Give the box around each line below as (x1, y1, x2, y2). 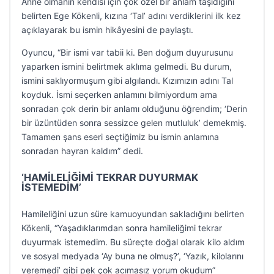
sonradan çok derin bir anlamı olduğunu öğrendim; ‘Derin (21, 103, 247, 114)
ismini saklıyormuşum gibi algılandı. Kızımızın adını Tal (21, 75, 233, 86)
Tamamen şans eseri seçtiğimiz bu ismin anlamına (21, 131, 219, 142)
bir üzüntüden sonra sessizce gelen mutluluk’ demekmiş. (21, 117, 246, 128)
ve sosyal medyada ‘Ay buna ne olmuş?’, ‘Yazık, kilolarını (21, 251, 243, 261)
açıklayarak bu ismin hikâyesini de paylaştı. (21, 24, 193, 35)
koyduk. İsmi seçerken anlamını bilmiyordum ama (21, 89, 217, 100)
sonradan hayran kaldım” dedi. (21, 146, 143, 156)
